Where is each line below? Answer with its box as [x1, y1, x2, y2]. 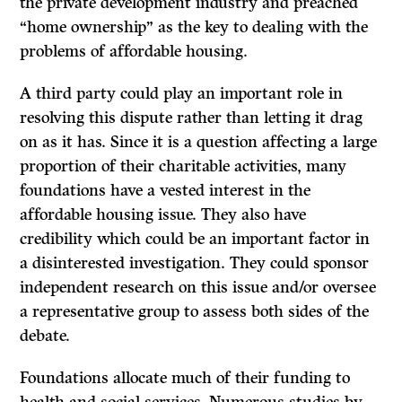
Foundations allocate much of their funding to [20, 368, 351, 389]
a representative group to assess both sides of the [20, 301, 370, 322]
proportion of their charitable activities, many [20, 156, 347, 177]
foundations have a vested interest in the [20, 180, 311, 201]
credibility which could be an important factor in [20, 229, 371, 249]
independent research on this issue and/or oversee [20, 277, 377, 298]
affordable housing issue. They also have [20, 205, 307, 225]
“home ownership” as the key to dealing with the [20, 17, 369, 38]
